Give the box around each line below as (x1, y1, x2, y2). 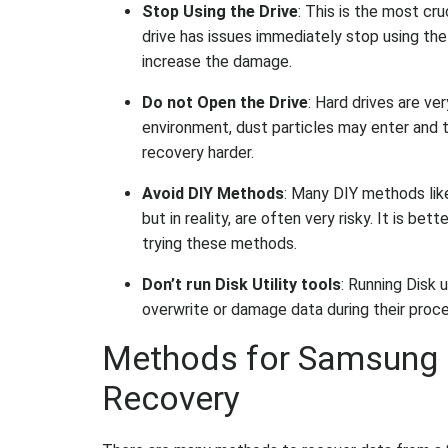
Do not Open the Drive (142, 93, 308, 112)
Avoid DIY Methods (142, 184, 284, 203)
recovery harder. (142, 143, 254, 162)
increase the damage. (142, 52, 292, 71)
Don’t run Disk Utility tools (142, 275, 341, 294)
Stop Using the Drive (142, 2, 298, 21)
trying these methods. (142, 234, 297, 253)
